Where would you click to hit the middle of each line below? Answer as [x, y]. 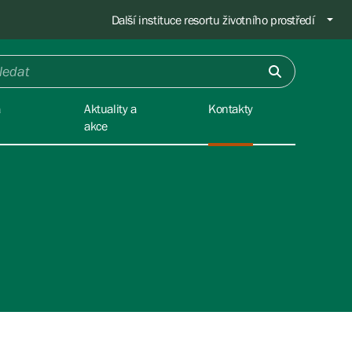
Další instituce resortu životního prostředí [213, 20]
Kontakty [231, 108]
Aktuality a [110, 108]
